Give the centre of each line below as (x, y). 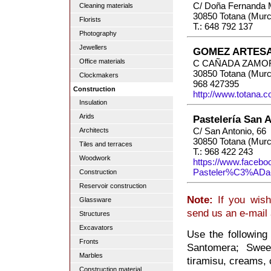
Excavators (96, 227)
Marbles (91, 255)
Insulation (93, 102)
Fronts (89, 241)
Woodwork (95, 158)
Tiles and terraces (106, 144)
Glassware (95, 200)
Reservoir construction (113, 186)
